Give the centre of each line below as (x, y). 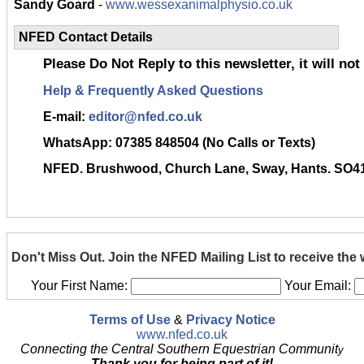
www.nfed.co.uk (182, 334)
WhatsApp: (77, 143)
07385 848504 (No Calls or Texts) (215, 143)
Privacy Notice (230, 320)
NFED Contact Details (86, 37)
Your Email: (317, 286)
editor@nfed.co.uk (145, 117)
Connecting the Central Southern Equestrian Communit (179, 349)
